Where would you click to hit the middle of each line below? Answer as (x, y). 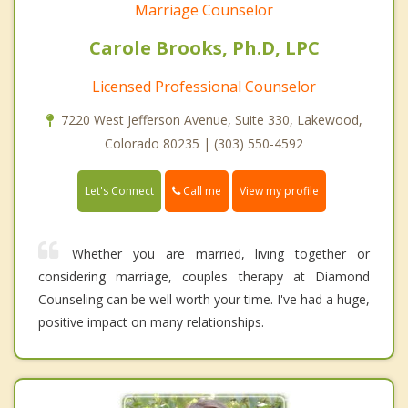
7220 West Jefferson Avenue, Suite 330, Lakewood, (211, 119)
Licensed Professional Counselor (204, 86)
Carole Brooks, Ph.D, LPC (204, 47)
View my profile (279, 191)
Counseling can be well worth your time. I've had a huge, (204, 300)
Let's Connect (119, 191)
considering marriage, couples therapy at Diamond (204, 277)
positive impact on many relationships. (151, 322)
